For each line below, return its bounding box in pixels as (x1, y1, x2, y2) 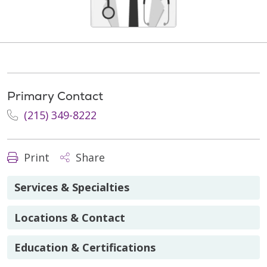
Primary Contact (7, 88, 103, 104)
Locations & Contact (14, 210, 125, 225)
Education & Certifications (14, 240, 156, 254)
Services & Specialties (14, 180, 129, 195)
